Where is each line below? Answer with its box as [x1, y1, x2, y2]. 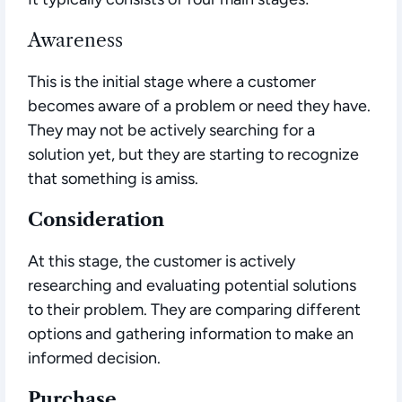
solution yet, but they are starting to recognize [28, 144, 359, 165]
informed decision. [28, 348, 161, 369]
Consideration [28, 208, 164, 232]
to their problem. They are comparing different [28, 300, 361, 320]
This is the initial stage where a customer [28, 72, 316, 92]
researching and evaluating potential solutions [28, 275, 356, 296]
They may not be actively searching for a [28, 120, 315, 141]
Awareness [28, 29, 123, 52]
